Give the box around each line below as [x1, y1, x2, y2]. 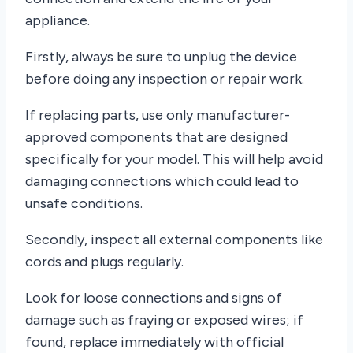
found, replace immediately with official [25, 333, 284, 351]
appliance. [25, 11, 90, 29]
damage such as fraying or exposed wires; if [25, 310, 303, 329]
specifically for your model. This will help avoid [25, 150, 323, 168]
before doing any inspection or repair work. [25, 69, 304, 87]
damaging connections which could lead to [25, 172, 299, 190]
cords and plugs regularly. [25, 252, 184, 270]
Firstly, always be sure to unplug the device [25, 47, 297, 65]
